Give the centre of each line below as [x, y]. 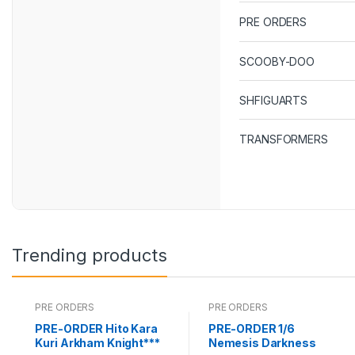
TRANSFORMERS [284, 139]
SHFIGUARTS [273, 100]
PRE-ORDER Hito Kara [96, 329]
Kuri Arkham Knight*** [97, 343]
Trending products [90, 255]
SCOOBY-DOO [277, 61]
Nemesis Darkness [262, 343]
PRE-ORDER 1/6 [251, 329]
